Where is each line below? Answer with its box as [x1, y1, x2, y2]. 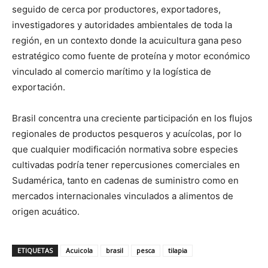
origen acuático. [12, 205, 80, 217]
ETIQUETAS [17, 245, 53, 255]
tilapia [168, 245, 187, 255]
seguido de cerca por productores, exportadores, [12, 3, 221, 15]
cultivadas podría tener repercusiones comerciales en [12, 159, 240, 170]
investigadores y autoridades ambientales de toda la [12, 19, 232, 31]
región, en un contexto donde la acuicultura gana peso [12, 34, 242, 46]
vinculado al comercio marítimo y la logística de [12, 65, 211, 77]
